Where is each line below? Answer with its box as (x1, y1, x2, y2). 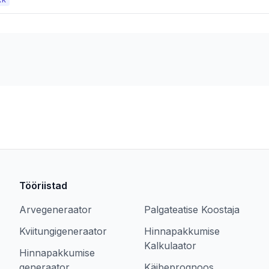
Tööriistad (19, 180, 67, 192)
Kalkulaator (144, 240, 196, 252)
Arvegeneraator (19, 204, 92, 216)
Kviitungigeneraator (19, 225, 107, 237)
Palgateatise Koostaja (144, 204, 240, 216)
